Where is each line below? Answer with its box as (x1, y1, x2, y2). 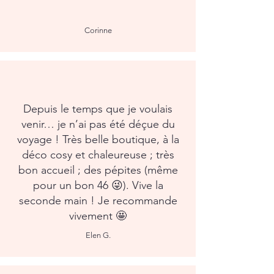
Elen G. (85, 231, 111, 240)
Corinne (84, 26, 112, 35)
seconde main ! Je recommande (18, 194, 177, 207)
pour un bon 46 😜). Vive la (32, 179, 163, 192)
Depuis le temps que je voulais (23, 102, 172, 116)
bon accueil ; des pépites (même (18, 163, 178, 177)
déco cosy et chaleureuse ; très (21, 148, 174, 161)
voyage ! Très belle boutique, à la (17, 133, 179, 146)
